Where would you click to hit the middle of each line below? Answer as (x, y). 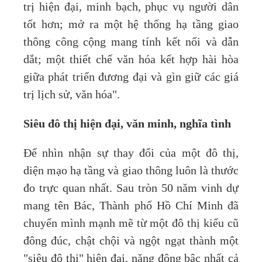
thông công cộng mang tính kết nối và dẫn (131, 42)
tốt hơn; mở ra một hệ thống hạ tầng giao (131, 24)
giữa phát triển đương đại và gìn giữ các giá (131, 77)
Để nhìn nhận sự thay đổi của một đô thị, (131, 153)
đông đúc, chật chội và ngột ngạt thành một (131, 241)
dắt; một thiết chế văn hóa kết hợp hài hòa (131, 59)
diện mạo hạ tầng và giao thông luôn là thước (131, 170)
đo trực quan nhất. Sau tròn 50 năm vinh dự (131, 188)
